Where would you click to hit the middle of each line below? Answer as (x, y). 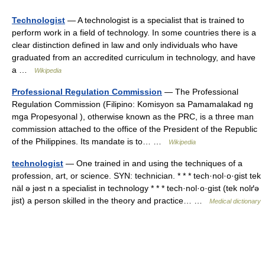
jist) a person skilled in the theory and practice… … (111, 201)
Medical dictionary (235, 201)
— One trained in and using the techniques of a (153, 163)
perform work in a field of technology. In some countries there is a (134, 33)
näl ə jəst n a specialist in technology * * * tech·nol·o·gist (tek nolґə (135, 188)
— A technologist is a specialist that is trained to (155, 20)
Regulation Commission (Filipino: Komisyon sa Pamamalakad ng (132, 104)
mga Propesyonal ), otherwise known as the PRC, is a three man (133, 117)
